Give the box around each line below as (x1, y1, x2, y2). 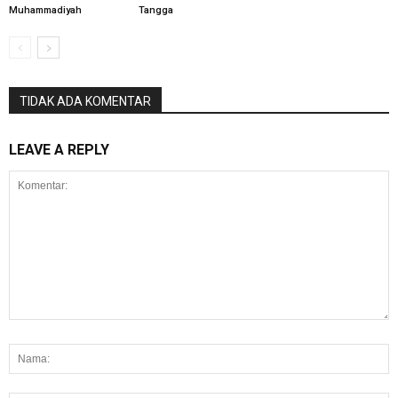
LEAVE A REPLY (9, 140, 109, 158)
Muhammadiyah (9, 4, 82, 16)
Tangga (138, 4, 173, 16)
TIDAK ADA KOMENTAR (20, 93, 151, 108)
